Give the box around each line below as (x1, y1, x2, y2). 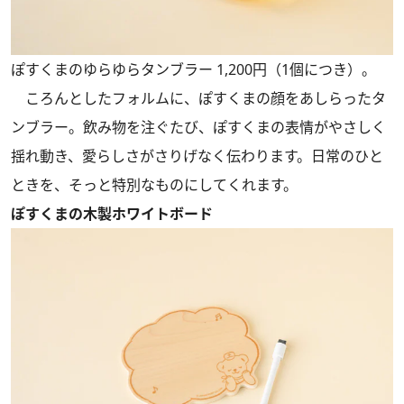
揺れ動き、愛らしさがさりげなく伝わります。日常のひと (11, 146, 383, 167)
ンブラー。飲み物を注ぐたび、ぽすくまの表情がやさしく (11, 117, 386, 138)
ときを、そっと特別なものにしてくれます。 (11, 175, 298, 196)
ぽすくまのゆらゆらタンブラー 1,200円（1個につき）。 (11, 60, 376, 80)
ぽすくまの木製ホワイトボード (11, 204, 213, 225)
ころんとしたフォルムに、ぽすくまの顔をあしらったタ (11, 88, 386, 109)
